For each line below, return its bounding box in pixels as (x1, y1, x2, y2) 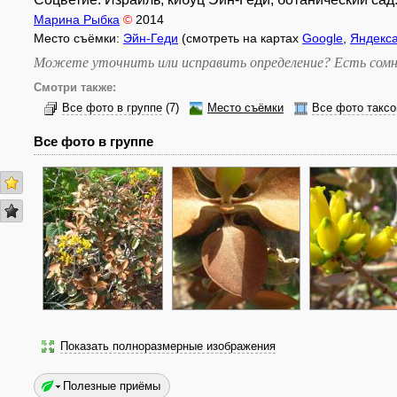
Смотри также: (34, 82, 116, 94)
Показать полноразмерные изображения (60, 340, 276, 353)
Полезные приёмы (63, 379, 160, 393)
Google (302, 31, 343, 45)
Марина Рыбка (34, 12, 120, 27)
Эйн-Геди (123, 31, 178, 45)
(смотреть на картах (178, 31, 302, 45)
